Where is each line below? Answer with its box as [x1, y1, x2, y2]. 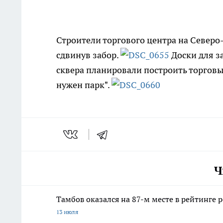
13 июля [56, 208, 78, 216]
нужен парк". [56, 79, 111, 91]
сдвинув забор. [56, 49, 120, 61]
